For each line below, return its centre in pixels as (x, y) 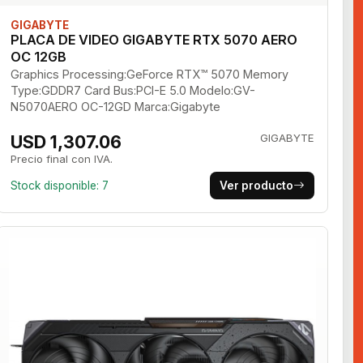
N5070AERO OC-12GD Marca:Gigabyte (116, 106)
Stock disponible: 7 (60, 185)
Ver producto (256, 185)
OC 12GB (39, 56)
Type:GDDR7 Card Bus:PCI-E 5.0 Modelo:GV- (133, 90)
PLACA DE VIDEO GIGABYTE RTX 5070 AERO (154, 39)
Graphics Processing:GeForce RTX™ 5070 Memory (150, 74)
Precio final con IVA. (62, 158)
